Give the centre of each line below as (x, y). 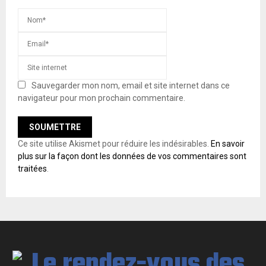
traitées (32, 169)
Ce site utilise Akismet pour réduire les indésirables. (114, 144)
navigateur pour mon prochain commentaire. (102, 98)
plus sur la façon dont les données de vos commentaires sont (132, 156)
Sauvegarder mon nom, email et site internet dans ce (131, 86)
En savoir (228, 144)
